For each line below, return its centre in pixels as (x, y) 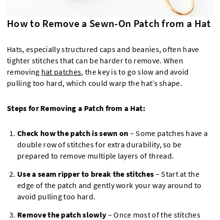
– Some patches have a (168, 134)
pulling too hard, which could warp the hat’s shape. (95, 83)
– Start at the (177, 174)
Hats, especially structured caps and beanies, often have (103, 50)
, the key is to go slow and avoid (135, 72)
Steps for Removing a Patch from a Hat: (76, 109)
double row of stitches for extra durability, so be (99, 145)
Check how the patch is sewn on (73, 134)
